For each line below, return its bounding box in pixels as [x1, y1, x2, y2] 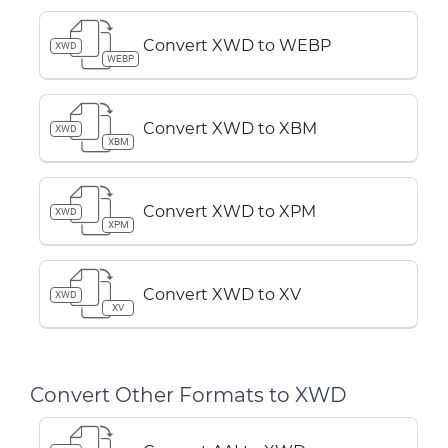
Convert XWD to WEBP [143, 35, 331, 55]
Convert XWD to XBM [143, 118, 317, 138]
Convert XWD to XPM [143, 201, 316, 221]
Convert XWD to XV [143, 284, 301, 304]
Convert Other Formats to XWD [30, 383, 347, 407]
